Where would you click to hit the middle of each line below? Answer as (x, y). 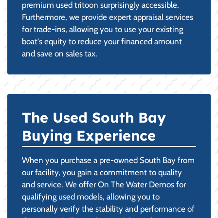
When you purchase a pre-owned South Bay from (108, 160)
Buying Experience (89, 135)
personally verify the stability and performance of (108, 209)
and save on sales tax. (60, 53)
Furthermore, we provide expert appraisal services (108, 17)
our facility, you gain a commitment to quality (102, 172)
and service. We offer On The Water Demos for (104, 184)
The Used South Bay (94, 117)
